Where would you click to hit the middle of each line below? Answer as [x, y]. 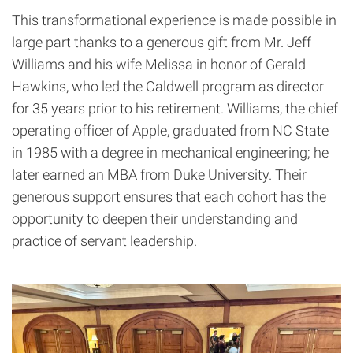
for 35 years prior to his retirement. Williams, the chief [175, 109]
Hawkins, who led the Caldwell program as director [168, 87]
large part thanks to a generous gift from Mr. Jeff [162, 43]
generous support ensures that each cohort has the [169, 197]
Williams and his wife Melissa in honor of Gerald [159, 65]
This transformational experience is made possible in [174, 20]
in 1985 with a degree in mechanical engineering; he [170, 153]
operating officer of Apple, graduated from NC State [170, 131]
